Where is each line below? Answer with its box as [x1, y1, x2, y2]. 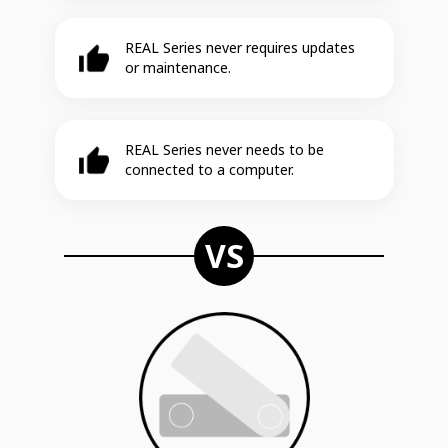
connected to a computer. [124, 159, 294, 179]
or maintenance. [124, 57, 231, 77]
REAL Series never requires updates [124, 37, 355, 57]
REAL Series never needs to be [124, 139, 324, 159]
